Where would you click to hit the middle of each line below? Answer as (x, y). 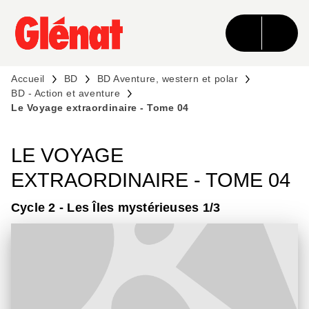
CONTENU (211, 23)
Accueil (28, 79)
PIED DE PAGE (59, 48)
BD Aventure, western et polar (168, 79)
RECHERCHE (120, 23)
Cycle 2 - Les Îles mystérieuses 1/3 (116, 208)
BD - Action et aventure (66, 93)
